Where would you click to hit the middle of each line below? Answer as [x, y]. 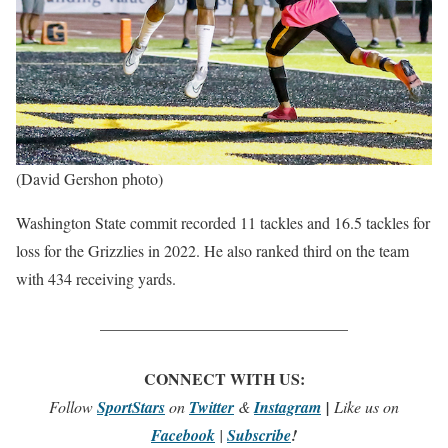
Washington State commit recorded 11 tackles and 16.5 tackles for [223, 223]
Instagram [287, 407]
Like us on [366, 407]
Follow [73, 407]
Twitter [211, 407]
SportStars [131, 407]
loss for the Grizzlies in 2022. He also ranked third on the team [212, 251]
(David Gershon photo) [89, 179]
